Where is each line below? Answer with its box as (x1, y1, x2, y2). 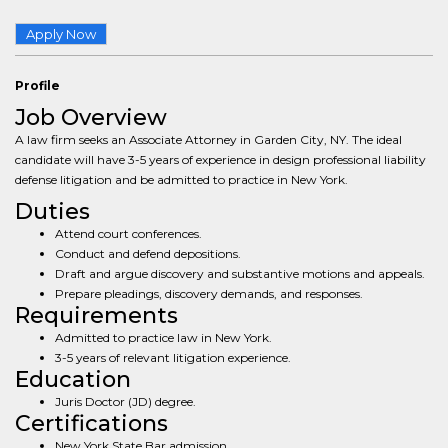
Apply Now (26, 26, 96, 42)
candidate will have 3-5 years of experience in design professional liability (15, 152, 426, 167)
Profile (15, 78, 60, 93)
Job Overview (15, 104, 167, 131)
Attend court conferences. (55, 226, 202, 241)
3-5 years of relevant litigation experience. (55, 350, 291, 365)
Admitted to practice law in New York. (55, 330, 272, 345)
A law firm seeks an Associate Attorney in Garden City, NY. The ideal (15, 132, 402, 147)
